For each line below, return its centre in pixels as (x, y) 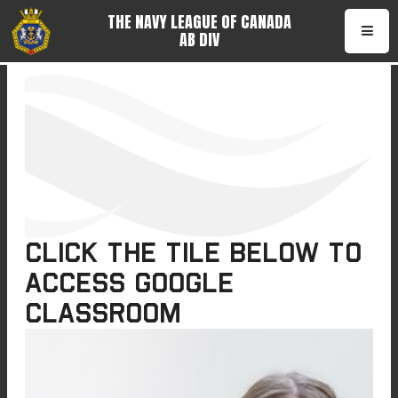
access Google (129, 283)
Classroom (103, 313)
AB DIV (199, 40)
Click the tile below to (193, 253)
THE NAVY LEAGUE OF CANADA (199, 22)
